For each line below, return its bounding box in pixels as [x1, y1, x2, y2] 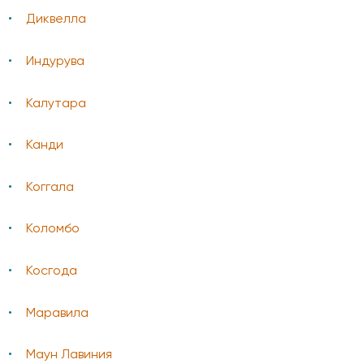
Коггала [26, 180, 74, 194]
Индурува [26, 55, 84, 68]
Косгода [26, 264, 77, 278]
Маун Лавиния [26, 349, 112, 362]
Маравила [26, 306, 89, 320]
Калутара [26, 97, 86, 110]
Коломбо [26, 223, 80, 236]
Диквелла [26, 13, 86, 27]
